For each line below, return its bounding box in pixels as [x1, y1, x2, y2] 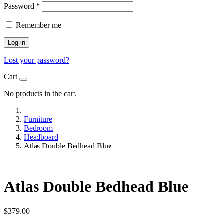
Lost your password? [4, 56, 69, 64]
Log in [8, 39, 25, 46]
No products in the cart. [4, 89, 77, 98]
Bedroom [24, 124, 53, 132]
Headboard [24, 133, 58, 141]
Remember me [16, 21, 61, 29]
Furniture [24, 115, 52, 123]
